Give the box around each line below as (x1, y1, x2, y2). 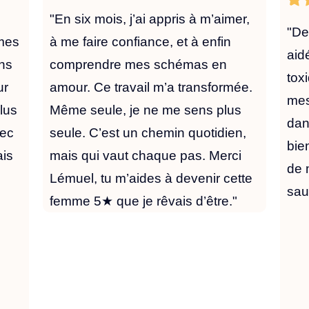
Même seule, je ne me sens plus (49, 103, 241, 118)
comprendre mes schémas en (49, 57, 227, 72)
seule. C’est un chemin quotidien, (49, 126, 246, 141)
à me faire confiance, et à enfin (49, 34, 231, 50)
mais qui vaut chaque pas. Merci (49, 148, 241, 163)
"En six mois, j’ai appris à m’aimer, (49, 12, 250, 27)
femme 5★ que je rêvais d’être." (49, 194, 237, 209)
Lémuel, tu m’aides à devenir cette (49, 171, 252, 186)
